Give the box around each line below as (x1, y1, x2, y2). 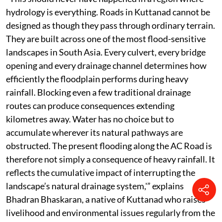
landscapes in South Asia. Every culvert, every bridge (6, 47, 206, 58)
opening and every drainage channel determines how (6, 60, 207, 71)
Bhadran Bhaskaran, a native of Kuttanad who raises (6, 194, 206, 205)
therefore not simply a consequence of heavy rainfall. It (6, 154, 215, 165)
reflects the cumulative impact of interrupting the (6, 167, 195, 178)
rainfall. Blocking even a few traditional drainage (6, 87, 191, 98)
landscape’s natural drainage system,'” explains (6, 180, 184, 192)
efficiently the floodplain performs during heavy (6, 73, 188, 85)
